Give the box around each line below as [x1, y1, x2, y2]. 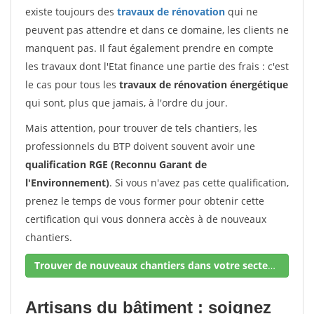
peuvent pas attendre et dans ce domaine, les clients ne [25, 23, 289, 36]
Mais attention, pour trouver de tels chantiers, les [25, 121, 257, 135]
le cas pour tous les [25, 78, 119, 91]
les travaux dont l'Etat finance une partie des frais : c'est [25, 60, 289, 73]
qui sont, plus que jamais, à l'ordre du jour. [25, 96, 228, 109]
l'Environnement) [25, 176, 109, 189]
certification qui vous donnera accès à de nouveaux [25, 212, 266, 226]
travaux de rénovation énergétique [119, 78, 288, 91]
